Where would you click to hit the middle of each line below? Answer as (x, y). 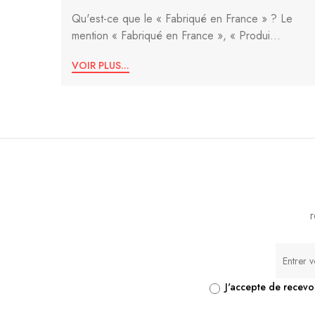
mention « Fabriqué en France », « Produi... (176, 35)
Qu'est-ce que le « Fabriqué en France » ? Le (182, 18)
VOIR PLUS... (101, 66)
